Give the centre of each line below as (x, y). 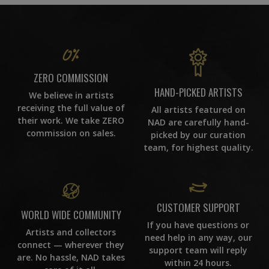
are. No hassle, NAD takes (71, 258)
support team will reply (198, 250)
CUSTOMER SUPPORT (198, 207)
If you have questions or (198, 225)
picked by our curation (198, 134)
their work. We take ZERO (71, 120)
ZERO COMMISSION (71, 77)
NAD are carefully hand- (198, 122)
